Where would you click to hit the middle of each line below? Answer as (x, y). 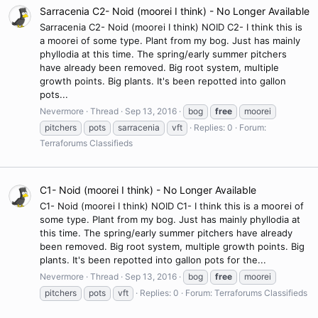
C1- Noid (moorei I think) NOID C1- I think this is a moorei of (172, 206)
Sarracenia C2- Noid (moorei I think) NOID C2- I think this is (171, 27)
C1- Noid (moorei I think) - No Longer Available (148, 190)
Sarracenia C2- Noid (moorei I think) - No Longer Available (175, 11)
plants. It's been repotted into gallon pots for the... (153, 260)
